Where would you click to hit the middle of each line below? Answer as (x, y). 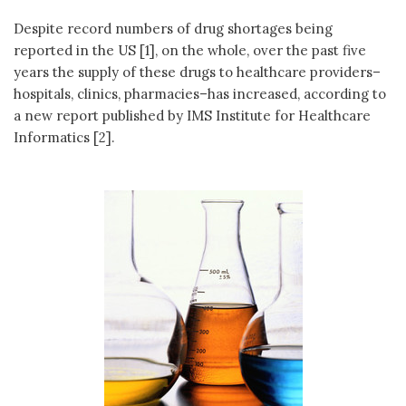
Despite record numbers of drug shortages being (173, 28)
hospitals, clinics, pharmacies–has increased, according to (200, 93)
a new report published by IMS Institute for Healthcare (192, 115)
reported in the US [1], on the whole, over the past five (190, 50)
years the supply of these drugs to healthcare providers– (197, 72)
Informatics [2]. (64, 137)
